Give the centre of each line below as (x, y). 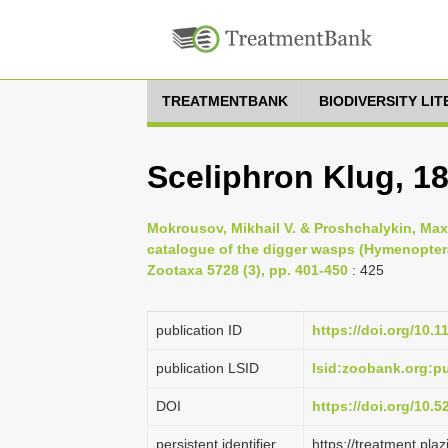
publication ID (199, 330)
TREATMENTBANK (225, 101)
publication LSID (207, 368)
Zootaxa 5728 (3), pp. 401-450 (247, 270)
